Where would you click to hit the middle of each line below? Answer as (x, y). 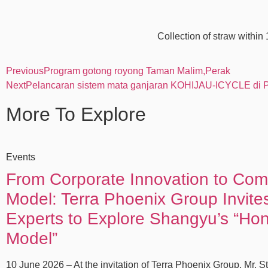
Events (21, 157)
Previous (25, 71)
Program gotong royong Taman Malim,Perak (137, 71)
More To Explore (76, 115)
